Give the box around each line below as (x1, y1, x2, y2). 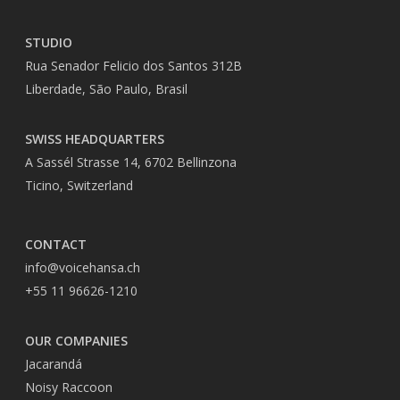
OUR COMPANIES (25, 332, 128, 350)
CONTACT (25, 236, 87, 254)
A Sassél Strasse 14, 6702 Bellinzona (25, 154, 237, 171)
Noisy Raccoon (25, 379, 112, 396)
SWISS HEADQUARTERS (25, 130, 164, 148)
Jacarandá (25, 355, 82, 373)
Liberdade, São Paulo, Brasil (25, 80, 187, 98)
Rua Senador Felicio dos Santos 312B (25, 57, 242, 75)
